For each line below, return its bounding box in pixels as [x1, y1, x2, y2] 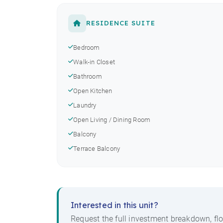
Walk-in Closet [73, 58, 115, 66]
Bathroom [73, 72, 102, 80]
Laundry [73, 101, 97, 109]
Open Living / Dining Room [73, 115, 151, 123]
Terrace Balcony [73, 144, 120, 152]
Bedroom [73, 43, 100, 51]
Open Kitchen [73, 87, 112, 95]
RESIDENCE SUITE [86, 19, 155, 27]
